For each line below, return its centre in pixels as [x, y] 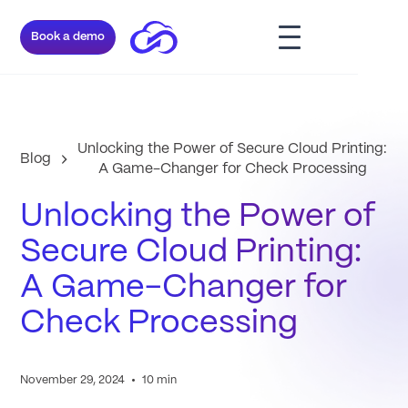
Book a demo [67, 36]
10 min [159, 380]
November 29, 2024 [72, 380]
